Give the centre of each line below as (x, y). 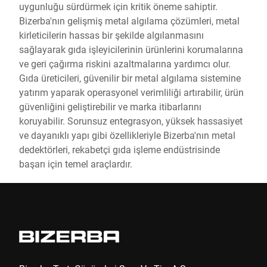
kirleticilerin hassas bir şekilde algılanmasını (111, 35)
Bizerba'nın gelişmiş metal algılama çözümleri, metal (129, 21)
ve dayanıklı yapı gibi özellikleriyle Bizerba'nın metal (127, 135)
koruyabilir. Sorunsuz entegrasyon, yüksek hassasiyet (131, 121)
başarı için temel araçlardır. (76, 164)
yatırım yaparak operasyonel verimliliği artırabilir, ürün (131, 92)
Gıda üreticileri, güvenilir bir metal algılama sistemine (130, 78)
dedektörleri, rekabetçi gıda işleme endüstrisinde (119, 149)
